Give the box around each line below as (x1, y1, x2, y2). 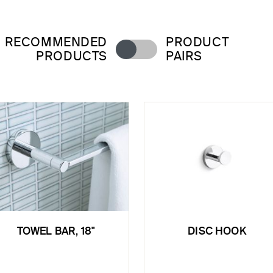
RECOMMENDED (4, 37, 107, 49)
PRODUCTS (36, 51, 107, 63)
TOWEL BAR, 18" (16, 227, 96, 238)
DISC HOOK (188, 227, 246, 238)
